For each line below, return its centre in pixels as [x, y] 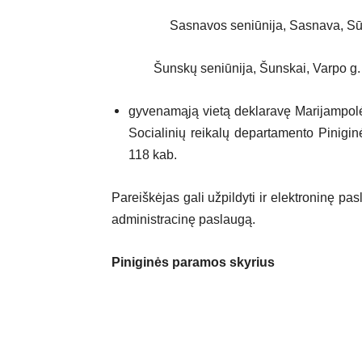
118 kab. [153, 155]
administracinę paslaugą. [183, 220]
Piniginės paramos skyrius [193, 263]
